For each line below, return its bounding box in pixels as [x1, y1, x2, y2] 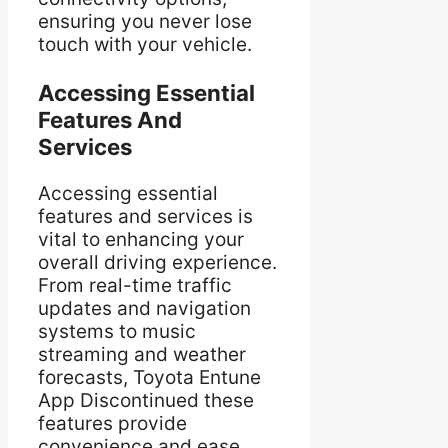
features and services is [38, 204, 253, 228]
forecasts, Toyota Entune [38, 365, 261, 389]
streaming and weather [38, 342, 246, 366]
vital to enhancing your [38, 227, 244, 251]
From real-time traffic [38, 273, 232, 297]
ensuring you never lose [38, 10, 252, 34]
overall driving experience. [38, 250, 277, 274]
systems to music [38, 319, 196, 343]
